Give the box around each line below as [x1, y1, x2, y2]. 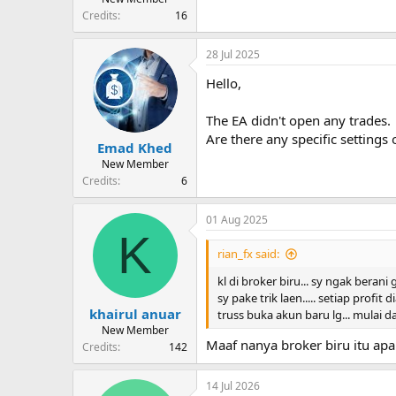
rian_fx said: [217, 246, 279, 263]
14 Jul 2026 [206, 377, 260, 393]
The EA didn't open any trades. [206, 110, 391, 129]
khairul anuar [88, 304, 181, 323]
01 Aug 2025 [206, 212, 268, 228]
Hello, [206, 73, 241, 92]
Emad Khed [97, 139, 172, 157]
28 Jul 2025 [206, 46, 260, 62]
